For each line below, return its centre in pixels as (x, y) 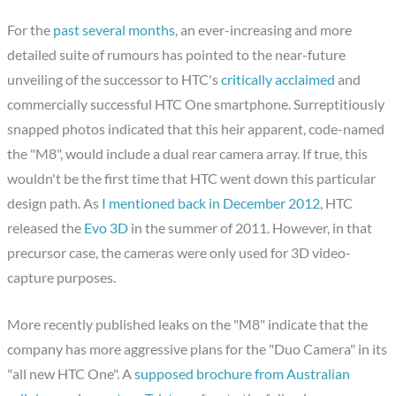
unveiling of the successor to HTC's (114, 80)
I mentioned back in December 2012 (211, 204)
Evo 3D (107, 228)
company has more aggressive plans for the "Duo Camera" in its (198, 350)
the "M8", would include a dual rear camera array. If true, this (188, 154)
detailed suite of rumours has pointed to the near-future (177, 55)
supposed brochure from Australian (243, 374)
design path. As (55, 204)
